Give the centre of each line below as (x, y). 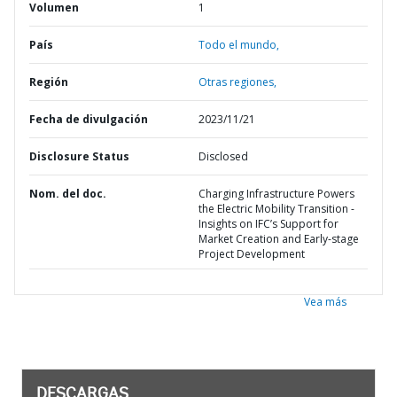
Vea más (325, 302)
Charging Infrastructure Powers (276, 194)
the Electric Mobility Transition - (276, 209)
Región (49, 82)
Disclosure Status (79, 156)
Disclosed (223, 156)
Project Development (252, 254)
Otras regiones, (237, 82)
